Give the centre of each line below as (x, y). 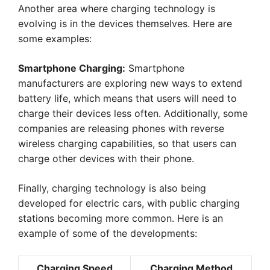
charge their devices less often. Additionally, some (133, 113)
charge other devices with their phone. (106, 159)
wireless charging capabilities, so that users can (127, 143)
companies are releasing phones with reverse (121, 128)
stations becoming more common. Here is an (121, 218)
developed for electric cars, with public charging (129, 203)
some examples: (55, 39)
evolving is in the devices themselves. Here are (125, 24)
